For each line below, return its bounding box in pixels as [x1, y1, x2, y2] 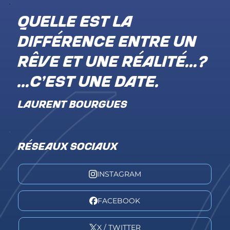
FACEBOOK [98, 196, 141, 206]
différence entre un [18, 35, 197, 50]
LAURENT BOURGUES [18, 100, 128, 110]
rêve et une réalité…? [18, 55, 208, 70]
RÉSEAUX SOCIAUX [18, 142, 118, 152]
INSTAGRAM [97, 169, 141, 179]
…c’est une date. [18, 75, 160, 90]
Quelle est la [18, 15, 133, 30]
